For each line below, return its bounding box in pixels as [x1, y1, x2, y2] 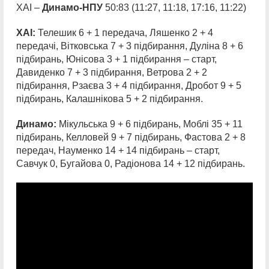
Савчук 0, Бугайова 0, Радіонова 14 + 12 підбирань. [16, 159, 245, 169]
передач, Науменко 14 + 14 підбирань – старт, [16, 145, 220, 156]
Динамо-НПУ [40, 2, 105, 13]
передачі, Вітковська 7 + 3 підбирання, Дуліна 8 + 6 [16, 41, 243, 51]
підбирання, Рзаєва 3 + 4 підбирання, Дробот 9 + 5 [16, 80, 241, 91]
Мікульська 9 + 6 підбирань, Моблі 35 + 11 [59, 119, 243, 129]
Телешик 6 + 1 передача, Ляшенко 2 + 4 [38, 28, 213, 38]
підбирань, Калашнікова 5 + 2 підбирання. [16, 94, 203, 104]
